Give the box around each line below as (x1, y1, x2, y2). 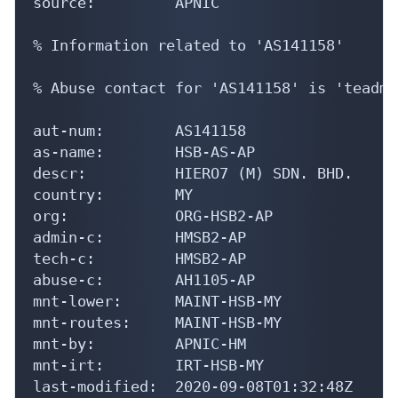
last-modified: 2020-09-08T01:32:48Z (33, 377, 353, 395)
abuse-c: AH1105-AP (33, 270, 255, 289)
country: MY (33, 185, 193, 203)
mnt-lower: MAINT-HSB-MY (33, 291, 282, 310)
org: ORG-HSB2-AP (33, 206, 273, 225)
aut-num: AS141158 (33, 121, 246, 139)
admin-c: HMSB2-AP (33, 227, 246, 246)
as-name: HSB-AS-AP (33, 142, 255, 161)
